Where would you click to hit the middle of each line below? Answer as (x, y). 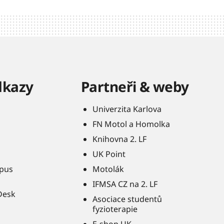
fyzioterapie (115, 209)
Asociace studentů (127, 199)
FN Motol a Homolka (131, 124)
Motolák (108, 169)
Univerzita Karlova (127, 109)
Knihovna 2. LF (119, 139)
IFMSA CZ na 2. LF (125, 184)
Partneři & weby (135, 86)
